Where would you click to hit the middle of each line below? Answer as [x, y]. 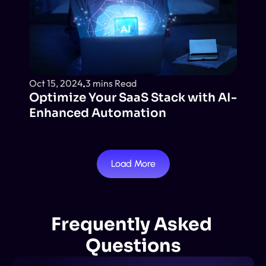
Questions [133, 246]
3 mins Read [111, 83]
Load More [133, 164]
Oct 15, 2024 [56, 83]
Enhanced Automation [98, 113]
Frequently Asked [131, 224]
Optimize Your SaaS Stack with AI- [133, 98]
